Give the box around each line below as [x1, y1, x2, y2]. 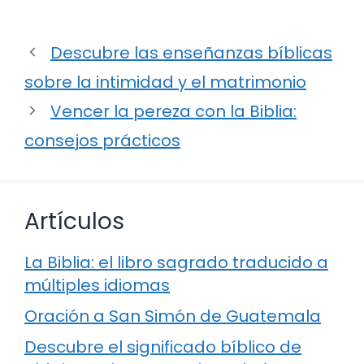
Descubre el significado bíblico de [24, 335, 301, 358]
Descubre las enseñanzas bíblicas [50, 41, 332, 64]
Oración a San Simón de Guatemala [24, 304, 321, 327]
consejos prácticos [24, 128, 180, 152]
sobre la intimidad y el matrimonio [24, 70, 306, 93]
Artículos [24, 205, 124, 237]
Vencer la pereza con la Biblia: [50, 99, 297, 123]
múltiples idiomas [24, 273, 170, 297]
